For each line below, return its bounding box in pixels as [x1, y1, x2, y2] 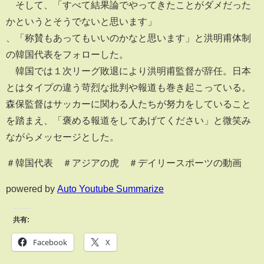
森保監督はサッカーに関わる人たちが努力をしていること [6, 98, 251, 108]
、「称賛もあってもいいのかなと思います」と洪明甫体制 [6, 32, 251, 42]
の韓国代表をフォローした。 [6, 49, 128, 59]
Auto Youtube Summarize [57, 183, 164, 193]
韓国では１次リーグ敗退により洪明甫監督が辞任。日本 [6, 65, 251, 75]
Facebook [33, 236, 67, 247]
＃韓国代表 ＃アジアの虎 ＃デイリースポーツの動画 [6, 157, 242, 167]
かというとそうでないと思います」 [6, 16, 157, 26]
